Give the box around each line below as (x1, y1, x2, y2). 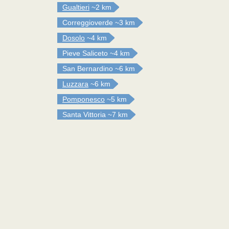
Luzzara (62, 80, 88, 88)
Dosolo (62, 34, 85, 42)
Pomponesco (62, 95, 105, 103)
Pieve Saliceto (62, 49, 108, 57)
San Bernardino (62, 64, 113, 73)
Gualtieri (62, 3, 89, 11)
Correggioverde (62, 18, 113, 27)
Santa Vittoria (62, 110, 106, 119)
